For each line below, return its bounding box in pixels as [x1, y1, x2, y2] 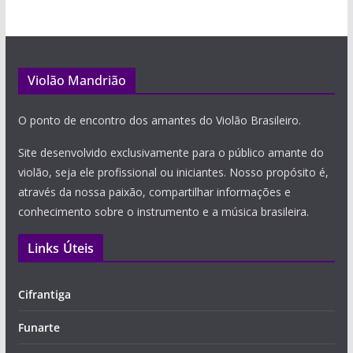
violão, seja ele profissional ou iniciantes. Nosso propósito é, [17, 165, 329, 180]
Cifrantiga [17, 287, 71, 302]
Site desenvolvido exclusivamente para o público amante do [17, 145, 324, 160]
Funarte [17, 320, 60, 335]
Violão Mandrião [27, 72, 126, 89]
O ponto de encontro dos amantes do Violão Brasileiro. [17, 113, 301, 128]
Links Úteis [27, 240, 95, 257]
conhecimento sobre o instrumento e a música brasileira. [17, 204, 309, 219]
